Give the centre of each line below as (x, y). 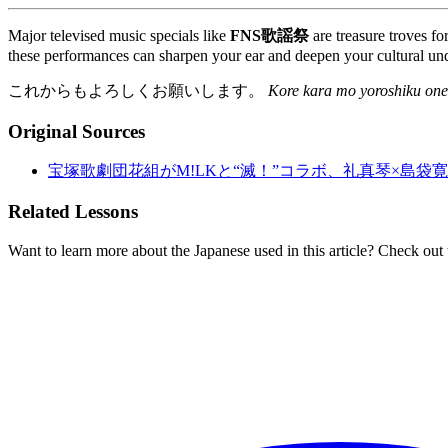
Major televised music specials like (119, 35)
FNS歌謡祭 (269, 35)
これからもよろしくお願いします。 (138, 90)
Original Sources (76, 131)
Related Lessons (73, 211)
